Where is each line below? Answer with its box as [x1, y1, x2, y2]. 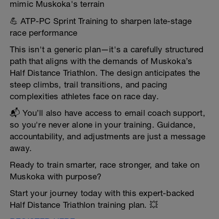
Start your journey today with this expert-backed [10, 188, 195, 198]
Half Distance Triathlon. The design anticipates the [10, 68, 200, 78]
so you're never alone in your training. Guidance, [10, 120, 196, 130]
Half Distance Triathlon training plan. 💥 [10, 200, 158, 210]
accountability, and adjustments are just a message [10, 131, 206, 141]
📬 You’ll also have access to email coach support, [10, 108, 205, 118]
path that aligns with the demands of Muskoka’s [10, 56, 193, 66]
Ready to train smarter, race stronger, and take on [10, 160, 200, 170]
